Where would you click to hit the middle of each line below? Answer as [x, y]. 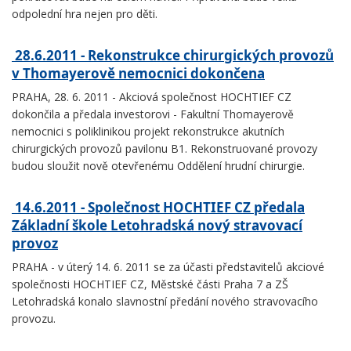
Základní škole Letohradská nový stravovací [157, 226]
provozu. [34, 319]
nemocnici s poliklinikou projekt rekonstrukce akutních [148, 132]
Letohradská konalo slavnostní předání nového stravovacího [165, 302]
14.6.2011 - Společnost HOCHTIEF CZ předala [158, 208]
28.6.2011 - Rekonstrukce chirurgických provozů [173, 56]
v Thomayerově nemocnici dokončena [138, 74]
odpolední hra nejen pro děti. [85, 14]
